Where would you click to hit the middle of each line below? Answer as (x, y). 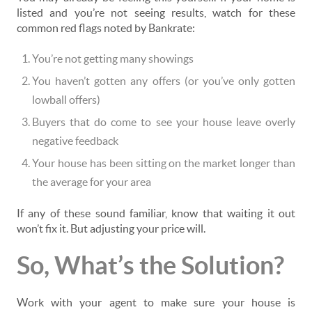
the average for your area (92, 182)
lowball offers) (66, 100)
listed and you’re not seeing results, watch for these (156, 13)
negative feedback (75, 141)
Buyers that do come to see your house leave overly (164, 122)
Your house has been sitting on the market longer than (164, 163)
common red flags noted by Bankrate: (106, 28)
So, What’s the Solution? (150, 265)
